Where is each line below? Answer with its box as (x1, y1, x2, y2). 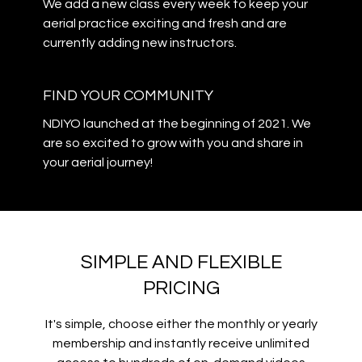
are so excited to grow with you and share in (42, 137, 303, 150)
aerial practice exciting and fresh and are (42, 17, 287, 31)
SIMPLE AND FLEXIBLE (80, 252, 282, 273)
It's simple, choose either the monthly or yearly (44, 318, 318, 331)
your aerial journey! (42, 156, 155, 170)
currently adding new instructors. (42, 36, 237, 50)
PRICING (142, 278, 220, 299)
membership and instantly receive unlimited (53, 337, 309, 351)
